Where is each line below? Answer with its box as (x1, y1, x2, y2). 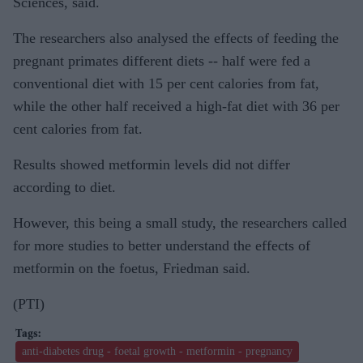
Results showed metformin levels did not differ (13, 156, 290, 173)
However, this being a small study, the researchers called (13, 214, 347, 231)
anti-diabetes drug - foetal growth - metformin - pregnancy (22, 344, 293, 357)
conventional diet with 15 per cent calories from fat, (13, 75, 319, 92)
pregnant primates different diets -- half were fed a (13, 52, 310, 69)
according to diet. (13, 178, 116, 195)
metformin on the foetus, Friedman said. (13, 259, 250, 276)
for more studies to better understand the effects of (13, 237, 310, 254)
